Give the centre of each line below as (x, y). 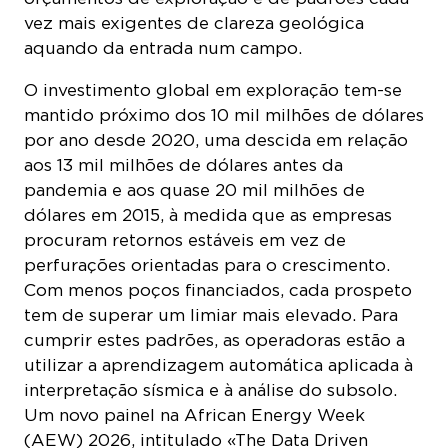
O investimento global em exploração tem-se (213, 86)
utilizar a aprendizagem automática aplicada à (218, 361)
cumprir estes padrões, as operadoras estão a (214, 336)
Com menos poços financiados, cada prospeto (218, 286)
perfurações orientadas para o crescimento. (207, 261)
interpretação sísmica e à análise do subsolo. (210, 386)
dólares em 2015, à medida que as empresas (208, 211)
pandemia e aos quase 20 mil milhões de (194, 186)
